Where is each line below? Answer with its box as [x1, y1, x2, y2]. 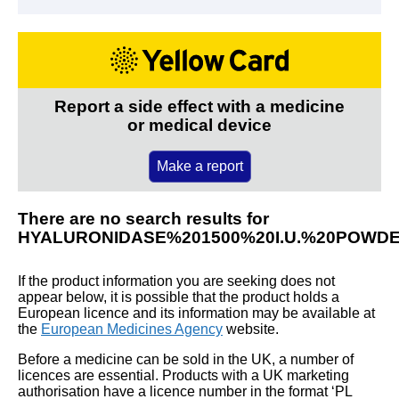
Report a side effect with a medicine [54, 96, 345, 116]
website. [223, 321, 279, 337]
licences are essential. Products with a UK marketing [18, 367, 349, 383]
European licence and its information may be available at [18, 305, 375, 321]
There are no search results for [18, 208, 269, 228]
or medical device [127, 115, 272, 134]
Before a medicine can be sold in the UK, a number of [18, 351, 354, 367]
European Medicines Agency [41, 321, 223, 337]
